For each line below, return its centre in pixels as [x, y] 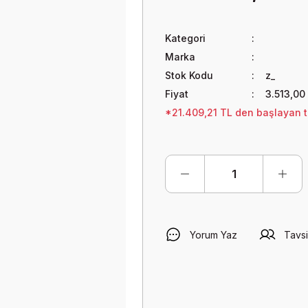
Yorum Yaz [213, 234]
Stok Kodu [189, 75]
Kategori [185, 38]
